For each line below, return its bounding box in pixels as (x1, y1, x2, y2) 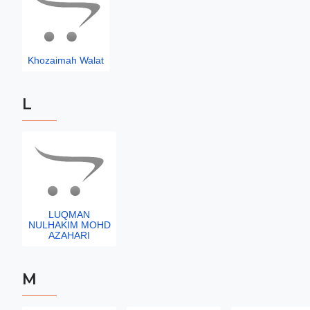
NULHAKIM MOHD (28, 219, 111, 230)
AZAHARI (48, 230, 90, 241)
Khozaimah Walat (28, 55, 104, 66)
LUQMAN (48, 209, 90, 220)
